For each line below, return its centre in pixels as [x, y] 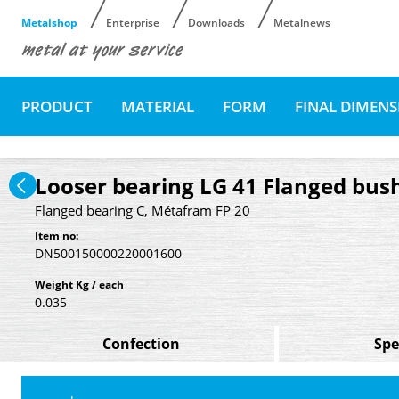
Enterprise [133, 23]
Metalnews [302, 23]
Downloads [216, 23]
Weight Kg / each [79, 284]
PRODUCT [57, 106]
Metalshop [49, 23]
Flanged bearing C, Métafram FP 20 [142, 210]
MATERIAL [158, 106]
